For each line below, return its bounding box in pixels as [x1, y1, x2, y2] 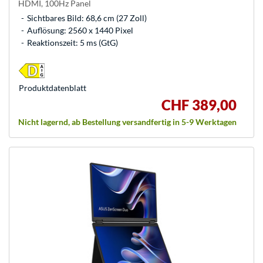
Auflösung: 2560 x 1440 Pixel [27, 25, 133, 36]
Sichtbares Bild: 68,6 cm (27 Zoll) [27, 13, 147, 23]
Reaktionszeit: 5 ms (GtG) [27, 38, 118, 48]
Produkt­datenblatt [19, 83, 86, 93]
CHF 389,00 [161, 96, 237, 114]
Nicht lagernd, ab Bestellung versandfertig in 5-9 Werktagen [18, 117, 237, 127]
